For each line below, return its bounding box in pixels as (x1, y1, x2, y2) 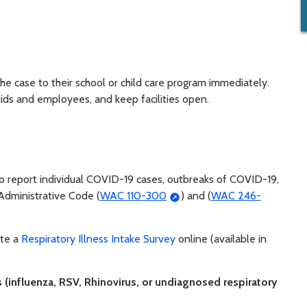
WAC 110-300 (100, 189, 167, 203)
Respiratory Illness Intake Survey (21, 232, 175, 246)
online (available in (175, 232, 267, 246)
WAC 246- (210, 189, 261, 203)
